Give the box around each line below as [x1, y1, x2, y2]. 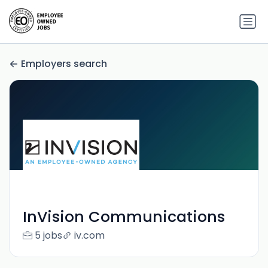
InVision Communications [22, 206, 225, 228]
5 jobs [34, 229, 62, 243]
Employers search [21, 57, 107, 71]
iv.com [74, 229, 105, 243]
